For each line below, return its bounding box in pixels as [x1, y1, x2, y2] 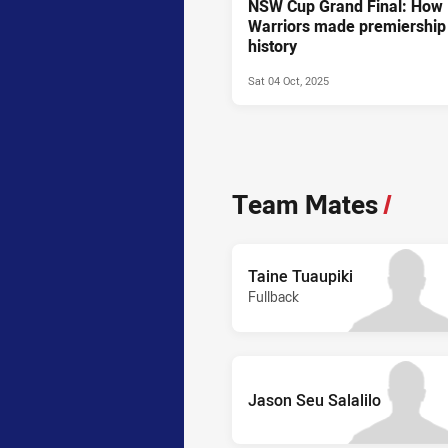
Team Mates [232, 186, 378, 222]
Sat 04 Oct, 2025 [248, 72, 329, 88]
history [248, 34, 297, 57]
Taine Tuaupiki [248, 264, 353, 287]
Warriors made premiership [248, 14, 446, 37]
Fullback [248, 286, 299, 306]
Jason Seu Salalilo [248, 388, 381, 411]
